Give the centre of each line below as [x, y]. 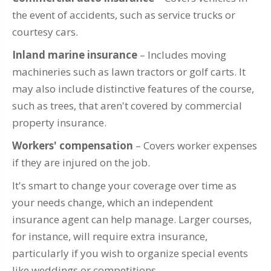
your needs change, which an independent [113, 203]
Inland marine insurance [75, 55]
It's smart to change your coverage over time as [124, 186]
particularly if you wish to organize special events [130, 253]
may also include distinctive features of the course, [133, 89]
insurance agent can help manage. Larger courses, [132, 220]
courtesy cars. [45, 32]
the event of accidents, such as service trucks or [124, 15]
